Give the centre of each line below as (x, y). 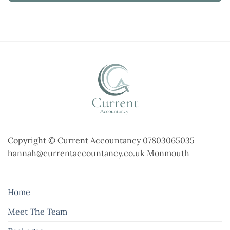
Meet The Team (37, 212)
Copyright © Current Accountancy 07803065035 (101, 140)
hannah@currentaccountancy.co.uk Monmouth (99, 153)
